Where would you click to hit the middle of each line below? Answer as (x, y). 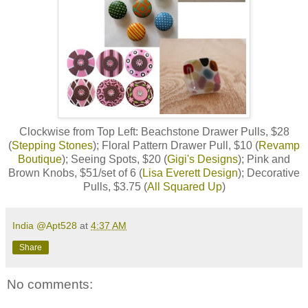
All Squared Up (184, 187)
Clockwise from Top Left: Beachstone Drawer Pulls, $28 (154, 132)
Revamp (279, 146)
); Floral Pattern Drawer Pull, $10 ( (176, 146)
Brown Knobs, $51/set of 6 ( (75, 173)
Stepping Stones (52, 146)
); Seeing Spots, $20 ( (114, 159)
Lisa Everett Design (190, 173)
